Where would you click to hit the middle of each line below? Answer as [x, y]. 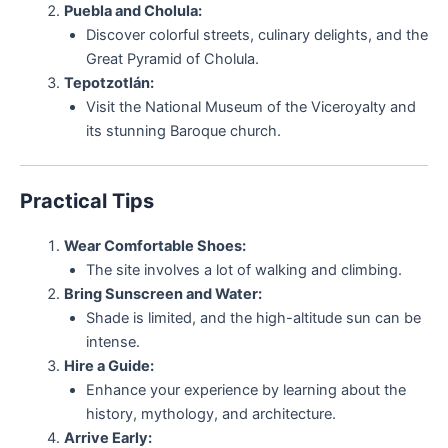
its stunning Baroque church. [183, 131]
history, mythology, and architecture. [210, 413]
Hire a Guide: [108, 365]
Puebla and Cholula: [132, 11]
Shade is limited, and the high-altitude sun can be [253, 317]
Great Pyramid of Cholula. [172, 59]
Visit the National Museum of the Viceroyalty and [250, 107]
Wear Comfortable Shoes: [154, 245]
